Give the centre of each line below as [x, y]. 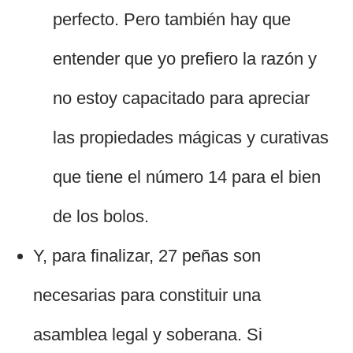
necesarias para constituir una [147, 295]
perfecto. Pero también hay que [172, 20]
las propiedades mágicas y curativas [191, 138]
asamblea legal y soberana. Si [148, 335]
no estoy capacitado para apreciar [182, 98]
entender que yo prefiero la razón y [185, 59]
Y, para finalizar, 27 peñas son [147, 256]
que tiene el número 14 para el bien [187, 177]
